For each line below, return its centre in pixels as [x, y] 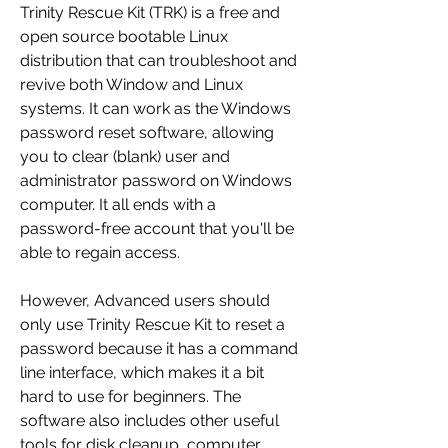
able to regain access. [100, 253]
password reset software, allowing [147, 133]
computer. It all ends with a [118, 205]
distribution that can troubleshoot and [158, 61]
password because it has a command [159, 349]
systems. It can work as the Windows [155, 109]
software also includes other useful [149, 421]
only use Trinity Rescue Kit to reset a [152, 325]
